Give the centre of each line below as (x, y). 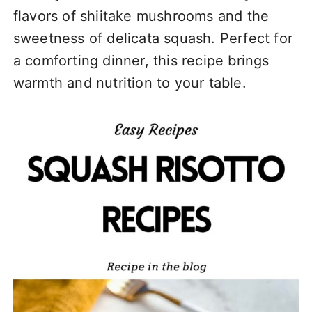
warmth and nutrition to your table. (130, 83)
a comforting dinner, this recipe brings (141, 60)
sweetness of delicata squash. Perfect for (153, 38)
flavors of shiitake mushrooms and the (141, 16)
